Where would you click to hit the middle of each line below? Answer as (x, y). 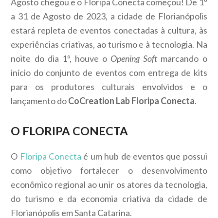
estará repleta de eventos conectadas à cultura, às (109, 30)
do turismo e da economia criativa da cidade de (109, 199)
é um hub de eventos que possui (144, 156)
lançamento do (40, 101)
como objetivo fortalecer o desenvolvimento (109, 171)
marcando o (184, 59)
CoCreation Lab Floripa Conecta (132, 101)
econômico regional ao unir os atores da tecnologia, (109, 185)
